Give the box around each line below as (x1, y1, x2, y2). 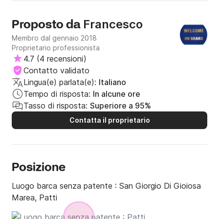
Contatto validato (23, 66, 89, 76)
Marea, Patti (12, 193, 57, 203)
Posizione (12, 160, 66, 176)
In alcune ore (93, 89, 140, 99)
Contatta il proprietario (69, 116, 150, 125)
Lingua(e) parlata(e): (23, 77, 96, 88)
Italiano (99, 77, 126, 88)
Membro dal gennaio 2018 (12, 34, 97, 43)
